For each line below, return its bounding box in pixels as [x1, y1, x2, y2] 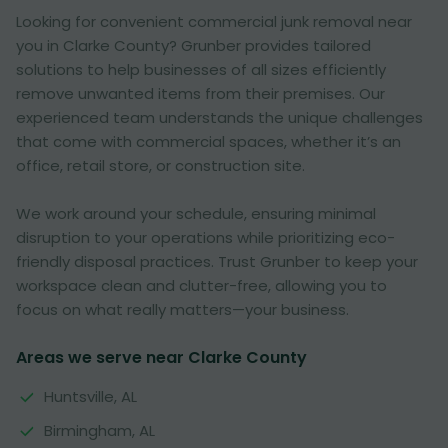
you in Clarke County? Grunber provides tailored [16, 35, 371, 56]
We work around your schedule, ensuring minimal [16, 203, 376, 224]
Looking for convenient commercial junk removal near [16, 11, 412, 32]
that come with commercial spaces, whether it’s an [16, 131, 401, 152]
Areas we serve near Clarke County [16, 346, 307, 369]
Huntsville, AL [44, 386, 137, 407]
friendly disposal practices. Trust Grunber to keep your [16, 251, 418, 272]
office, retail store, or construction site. [16, 155, 305, 176]
